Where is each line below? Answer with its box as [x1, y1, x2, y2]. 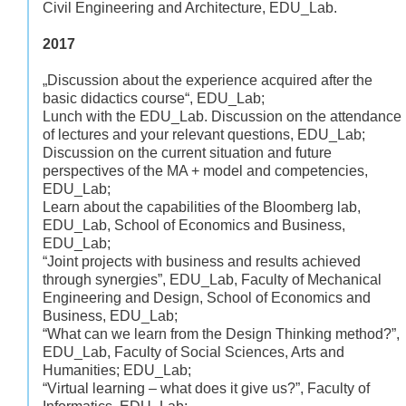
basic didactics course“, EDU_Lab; [43, 90, 265, 106]
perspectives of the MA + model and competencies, [43, 162, 368, 179]
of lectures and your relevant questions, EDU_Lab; [43, 126, 365, 142]
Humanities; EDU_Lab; [43, 362, 191, 378]
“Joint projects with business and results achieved [43, 253, 361, 269]
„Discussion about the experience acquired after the [43, 72, 372, 88]
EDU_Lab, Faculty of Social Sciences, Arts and [43, 343, 344, 360]
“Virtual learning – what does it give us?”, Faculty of [43, 380, 370, 396]
